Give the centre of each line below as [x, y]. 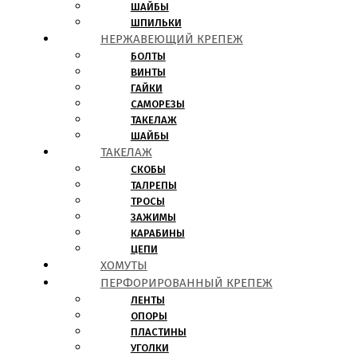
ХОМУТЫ [124, 266]
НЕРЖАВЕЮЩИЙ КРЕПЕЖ [171, 39]
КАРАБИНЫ [157, 233]
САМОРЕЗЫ [157, 104]
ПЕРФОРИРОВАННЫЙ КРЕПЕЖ [186, 283]
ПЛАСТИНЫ [158, 332]
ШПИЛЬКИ [156, 23]
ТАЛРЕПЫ [153, 186]
